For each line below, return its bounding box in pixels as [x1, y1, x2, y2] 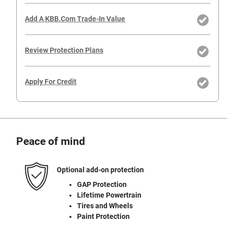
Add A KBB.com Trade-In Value [25, 15, 125, 23]
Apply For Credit [25, 78, 77, 86]
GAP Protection [77, 180, 127, 189]
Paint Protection [77, 212, 130, 221]
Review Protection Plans [25, 46, 103, 55]
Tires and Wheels [77, 202, 133, 210]
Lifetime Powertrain [77, 191, 141, 200]
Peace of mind [16, 135, 85, 148]
